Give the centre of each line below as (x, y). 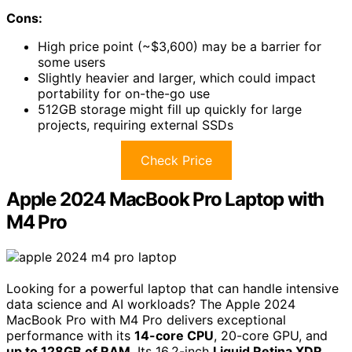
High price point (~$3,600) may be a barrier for (180, 46)
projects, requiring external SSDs (136, 125)
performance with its (70, 335)
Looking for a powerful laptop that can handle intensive (172, 288)
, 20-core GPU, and (271, 335)
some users (71, 62)
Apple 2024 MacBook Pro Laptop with (165, 199)
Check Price (176, 160)
